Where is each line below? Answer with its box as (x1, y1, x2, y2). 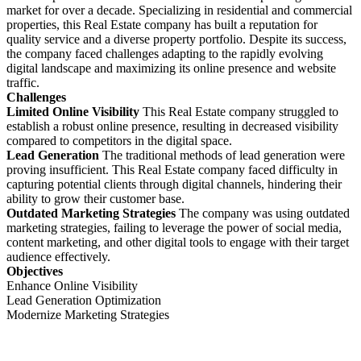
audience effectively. (6, 249, 110, 263)
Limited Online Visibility (6, 104, 143, 118)
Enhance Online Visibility (6, 278, 138, 293)
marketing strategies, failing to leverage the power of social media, (6, 220, 342, 234)
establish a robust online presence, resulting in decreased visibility (6, 118, 338, 133)
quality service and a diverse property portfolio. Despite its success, (6, 31, 346, 46)
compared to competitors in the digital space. (6, 133, 232, 147)
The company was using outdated (179, 205, 350, 220)
